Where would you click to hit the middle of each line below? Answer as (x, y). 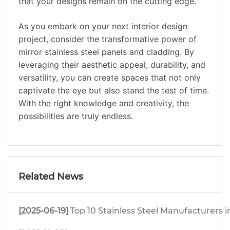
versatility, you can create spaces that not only (110, 78)
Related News (51, 177)
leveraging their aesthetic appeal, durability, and (112, 65)
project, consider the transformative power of (108, 39)
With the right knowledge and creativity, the (104, 103)
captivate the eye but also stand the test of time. (114, 91)
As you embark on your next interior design (103, 26)
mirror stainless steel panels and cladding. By (106, 52)
